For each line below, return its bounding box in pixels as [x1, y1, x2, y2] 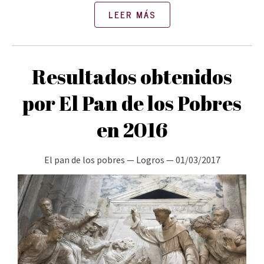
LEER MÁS [108, 8, 156, 22]
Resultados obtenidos [32, 63, 232, 91]
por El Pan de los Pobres [22, 90, 242, 117]
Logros [136, 154, 164, 166]
